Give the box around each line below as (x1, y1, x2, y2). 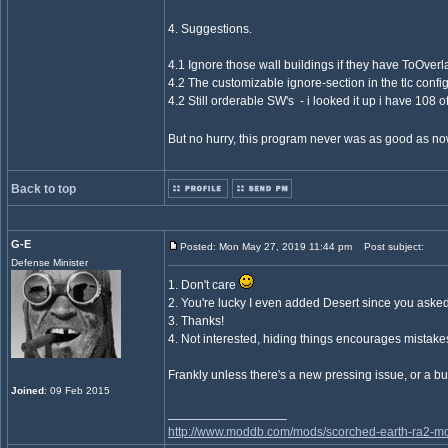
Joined (11, 385, 44, 396)
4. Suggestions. (168, 22, 252, 36)
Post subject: (355, 241, 424, 252)
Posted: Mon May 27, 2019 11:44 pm (180, 241, 352, 252)
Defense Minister (11, 257, 88, 268)
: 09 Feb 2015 (44, 385, 110, 396)
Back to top (11, 182, 76, 196)
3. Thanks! (168, 314, 224, 328)
